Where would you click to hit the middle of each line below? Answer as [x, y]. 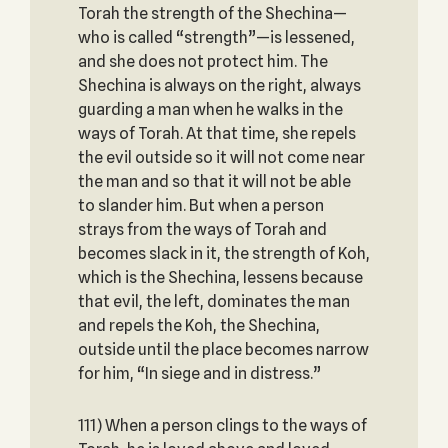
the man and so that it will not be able [214, 181]
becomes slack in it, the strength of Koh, [223, 253]
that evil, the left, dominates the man [213, 301]
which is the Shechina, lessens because [220, 277]
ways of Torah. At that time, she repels [216, 133]
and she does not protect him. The [202, 61]
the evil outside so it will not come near [221, 157]
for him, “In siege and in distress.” [199, 373]
